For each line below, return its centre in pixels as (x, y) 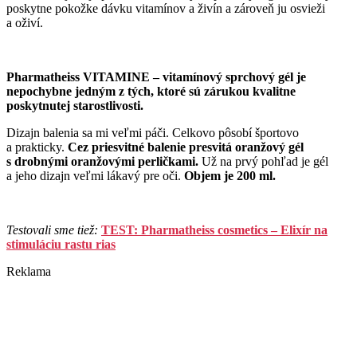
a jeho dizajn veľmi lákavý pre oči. (94, 176)
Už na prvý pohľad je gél (263, 162)
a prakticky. (37, 147)
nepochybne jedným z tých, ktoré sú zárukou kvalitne (151, 92)
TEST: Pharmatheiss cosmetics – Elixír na (214, 230)
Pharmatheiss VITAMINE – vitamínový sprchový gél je (156, 77)
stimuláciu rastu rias (61, 245)
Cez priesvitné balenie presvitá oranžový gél (186, 147)
